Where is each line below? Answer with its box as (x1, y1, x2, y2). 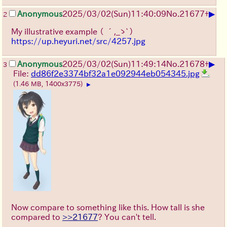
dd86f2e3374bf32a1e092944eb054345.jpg (31, 69, 200, 78)
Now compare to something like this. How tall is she (11, 203, 205, 212)
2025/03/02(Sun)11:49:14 (62, 60, 166, 68)
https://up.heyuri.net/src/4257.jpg (11, 37, 145, 46)
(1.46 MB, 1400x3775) (13, 81, 85, 88)
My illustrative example (11, 27, 99, 36)
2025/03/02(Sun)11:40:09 (62, 10, 166, 18)
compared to (11, 213, 62, 221)
